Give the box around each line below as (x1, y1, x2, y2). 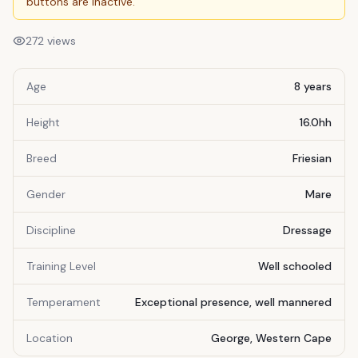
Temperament (26, 295, 101, 309)
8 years (294, 79, 332, 93)
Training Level (26, 259, 96, 273)
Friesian (292, 151, 332, 165)
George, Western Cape (211, 331, 332, 345)
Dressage (283, 223, 332, 237)
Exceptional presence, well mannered (135, 295, 332, 309)
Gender (26, 187, 66, 201)
